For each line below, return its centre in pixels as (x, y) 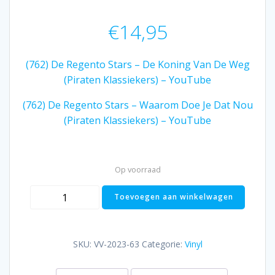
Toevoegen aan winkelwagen (173, 197)
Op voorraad (137, 170)
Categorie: (163, 244)
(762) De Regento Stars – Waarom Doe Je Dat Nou (137, 105)
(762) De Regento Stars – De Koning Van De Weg (137, 65)
